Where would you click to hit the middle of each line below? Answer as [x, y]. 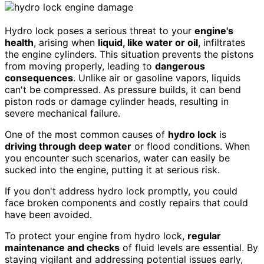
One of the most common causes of [86, 135]
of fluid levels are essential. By [189, 248]
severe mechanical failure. [62, 113]
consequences [39, 78]
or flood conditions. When [191, 146]
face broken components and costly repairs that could [126, 203]
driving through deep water [68, 146]
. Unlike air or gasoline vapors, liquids [157, 78]
